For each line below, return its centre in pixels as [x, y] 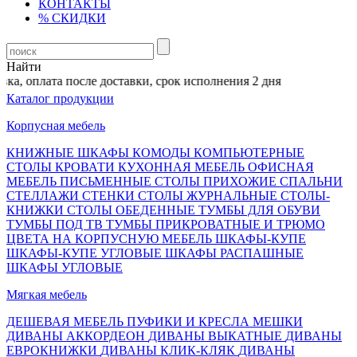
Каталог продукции [60, 98]
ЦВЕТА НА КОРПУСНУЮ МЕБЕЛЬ [111, 239]
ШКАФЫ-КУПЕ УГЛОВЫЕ [86, 253]
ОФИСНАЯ [281, 167]
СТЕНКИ [110, 196]
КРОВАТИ [86, 167]
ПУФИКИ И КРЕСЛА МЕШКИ [215, 322]
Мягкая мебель [47, 294]
